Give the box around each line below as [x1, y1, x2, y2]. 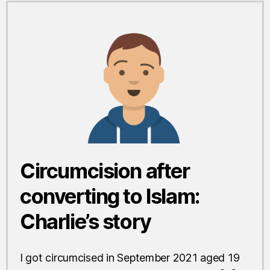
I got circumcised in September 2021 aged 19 [20, 251, 240, 264]
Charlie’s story [20, 209, 151, 234]
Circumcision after [20, 158, 190, 183]
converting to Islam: [20, 183, 199, 209]
